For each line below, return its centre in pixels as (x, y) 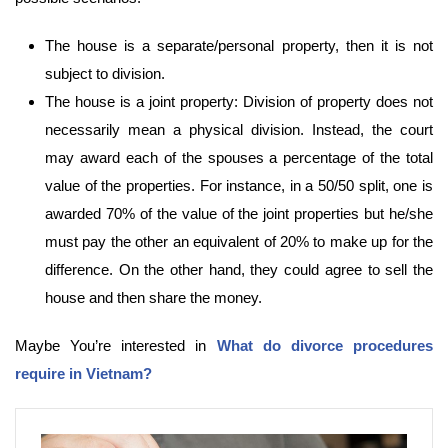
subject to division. (105, 74)
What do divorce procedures (325, 346)
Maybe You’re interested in (116, 346)
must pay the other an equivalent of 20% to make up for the (239, 242)
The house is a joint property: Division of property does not (239, 102)
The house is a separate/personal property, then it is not (239, 46)
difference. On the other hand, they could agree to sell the (239, 270)
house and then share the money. (153, 298)
